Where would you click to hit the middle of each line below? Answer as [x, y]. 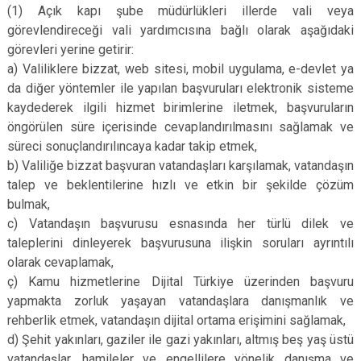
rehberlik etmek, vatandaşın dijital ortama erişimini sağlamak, [176, 320]
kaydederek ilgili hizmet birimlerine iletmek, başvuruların [180, 108]
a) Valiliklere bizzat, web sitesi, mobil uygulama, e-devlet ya [180, 69]
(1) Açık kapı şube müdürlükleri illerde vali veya [180, 11]
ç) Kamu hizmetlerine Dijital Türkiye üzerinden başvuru [180, 282]
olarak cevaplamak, [60, 262]
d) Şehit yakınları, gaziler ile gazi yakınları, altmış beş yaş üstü [180, 340]
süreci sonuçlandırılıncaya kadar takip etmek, [132, 146]
